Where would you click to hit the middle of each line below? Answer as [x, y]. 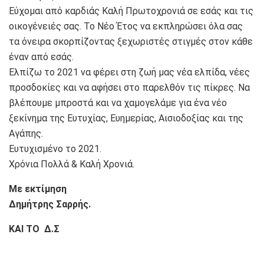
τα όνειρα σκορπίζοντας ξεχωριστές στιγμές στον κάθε [131, 42]
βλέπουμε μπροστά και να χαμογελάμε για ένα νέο [118, 103]
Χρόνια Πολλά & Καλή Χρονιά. [72, 164]
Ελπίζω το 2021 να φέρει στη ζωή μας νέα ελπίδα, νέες [129, 72]
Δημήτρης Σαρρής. [50, 204]
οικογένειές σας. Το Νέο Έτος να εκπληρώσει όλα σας [126, 27]
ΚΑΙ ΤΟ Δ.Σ [34, 229]
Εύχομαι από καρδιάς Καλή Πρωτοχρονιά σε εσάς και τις [131, 11]
